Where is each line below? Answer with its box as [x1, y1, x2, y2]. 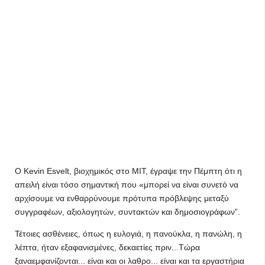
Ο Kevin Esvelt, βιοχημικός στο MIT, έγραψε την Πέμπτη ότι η [15, 166, 242, 176]
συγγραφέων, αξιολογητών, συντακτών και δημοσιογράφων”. [15, 207, 240, 216]
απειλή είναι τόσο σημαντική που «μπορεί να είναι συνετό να [15, 180, 238, 189]
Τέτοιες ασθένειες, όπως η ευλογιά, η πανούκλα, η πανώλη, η [15, 229, 242, 238]
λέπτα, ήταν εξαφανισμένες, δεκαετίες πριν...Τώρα [15, 243, 200, 252]
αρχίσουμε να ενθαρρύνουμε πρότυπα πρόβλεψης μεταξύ [15, 193, 229, 203]
